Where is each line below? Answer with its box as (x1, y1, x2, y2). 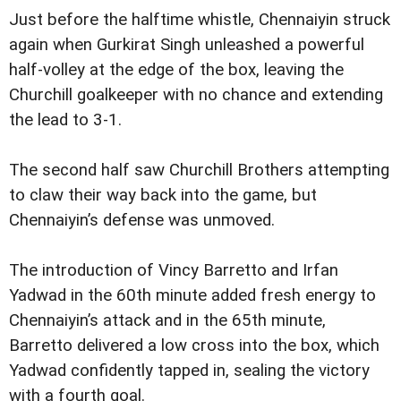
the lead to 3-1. (9, 109, 122, 130)
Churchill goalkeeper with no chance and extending (9, 84, 383, 105)
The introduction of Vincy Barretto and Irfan (9, 260, 338, 280)
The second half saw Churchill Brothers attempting (9, 159, 389, 180)
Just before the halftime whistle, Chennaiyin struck (9, 9, 390, 30)
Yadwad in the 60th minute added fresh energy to (9, 285, 376, 305)
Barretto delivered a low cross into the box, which (9, 335, 380, 355)
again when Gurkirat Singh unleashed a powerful (9, 34, 364, 55)
